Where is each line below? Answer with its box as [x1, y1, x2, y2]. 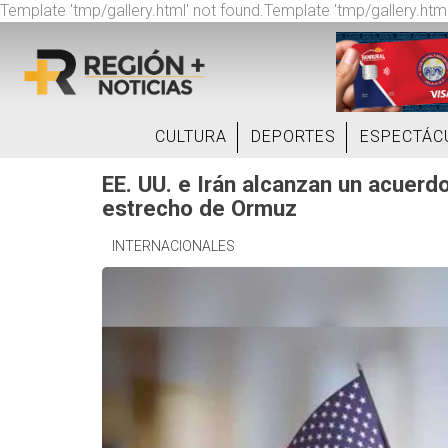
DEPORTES [251, 127, 336, 146]
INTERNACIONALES [112, 238, 235, 254]
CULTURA [155, 127, 227, 146]
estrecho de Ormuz [102, 195, 297, 221]
